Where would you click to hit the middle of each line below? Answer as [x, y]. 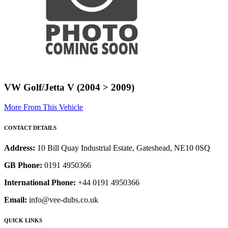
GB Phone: [23, 165]
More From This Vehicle [44, 107]
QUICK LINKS [23, 220]
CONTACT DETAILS [30, 128]
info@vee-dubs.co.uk [63, 200]
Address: [21, 148]
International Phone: [40, 183]
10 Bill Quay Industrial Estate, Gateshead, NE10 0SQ [124, 148]
